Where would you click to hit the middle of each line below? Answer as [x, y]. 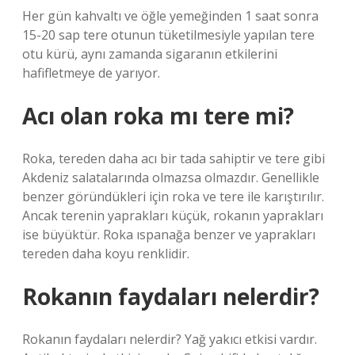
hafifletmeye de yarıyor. [91, 73]
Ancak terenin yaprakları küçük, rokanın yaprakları [173, 216]
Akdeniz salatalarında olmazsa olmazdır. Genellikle [171, 177]
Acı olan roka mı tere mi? [158, 116]
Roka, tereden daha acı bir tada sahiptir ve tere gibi [174, 158]
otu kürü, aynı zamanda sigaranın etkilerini [150, 54]
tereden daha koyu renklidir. [106, 254]
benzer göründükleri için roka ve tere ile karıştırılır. [173, 197]
